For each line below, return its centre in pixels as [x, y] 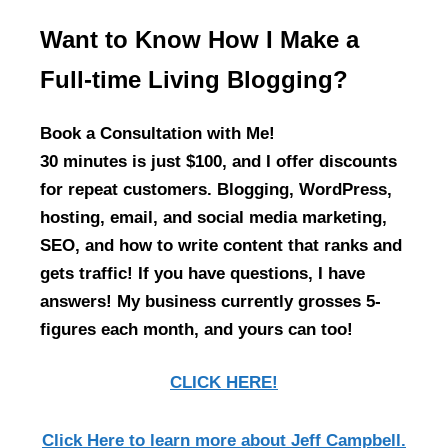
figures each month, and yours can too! [196, 329]
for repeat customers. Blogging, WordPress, [216, 189]
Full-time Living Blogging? [194, 79]
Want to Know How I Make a [199, 39]
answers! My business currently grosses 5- [210, 301]
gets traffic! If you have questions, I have [202, 273]
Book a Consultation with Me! [157, 133]
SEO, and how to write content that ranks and [221, 245]
